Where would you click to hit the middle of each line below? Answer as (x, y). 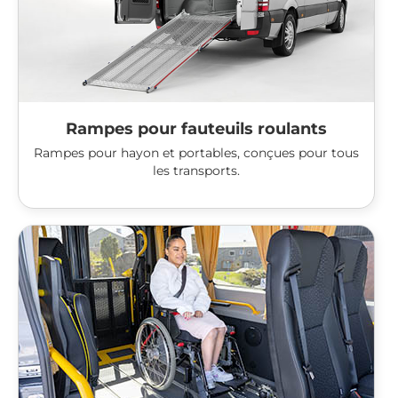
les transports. (196, 171)
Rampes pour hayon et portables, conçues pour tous (196, 153)
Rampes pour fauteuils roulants (196, 129)
